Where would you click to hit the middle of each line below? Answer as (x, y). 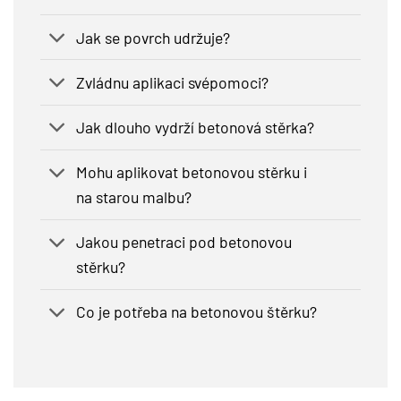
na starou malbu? (134, 197)
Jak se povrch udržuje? (154, 37)
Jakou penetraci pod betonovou (184, 242)
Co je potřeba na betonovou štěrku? (197, 312)
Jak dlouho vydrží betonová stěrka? (196, 128)
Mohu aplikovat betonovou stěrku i (192, 172)
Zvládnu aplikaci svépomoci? (173, 82)
